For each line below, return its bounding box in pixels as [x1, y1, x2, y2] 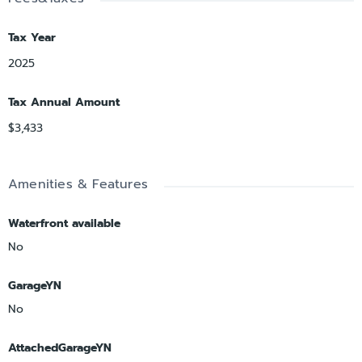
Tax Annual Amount [8, 93, 120, 111]
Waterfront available [8, 214, 120, 232]
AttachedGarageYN [8, 339, 112, 356]
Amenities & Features [8, 174, 148, 194]
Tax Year [8, 28, 56, 46]
